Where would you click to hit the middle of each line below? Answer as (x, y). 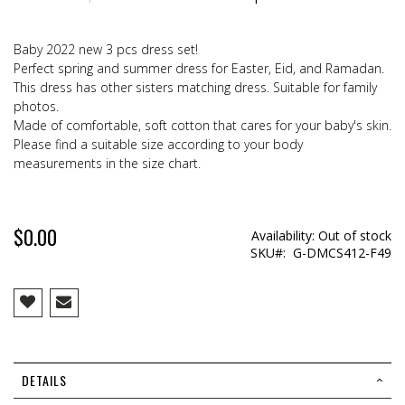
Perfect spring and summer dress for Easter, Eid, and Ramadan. (199, 69)
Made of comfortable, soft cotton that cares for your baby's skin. (202, 126)
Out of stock (355, 236)
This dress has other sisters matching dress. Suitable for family (195, 88)
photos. (36, 107)
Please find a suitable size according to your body (158, 145)
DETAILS (44, 381)
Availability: (283, 236)
